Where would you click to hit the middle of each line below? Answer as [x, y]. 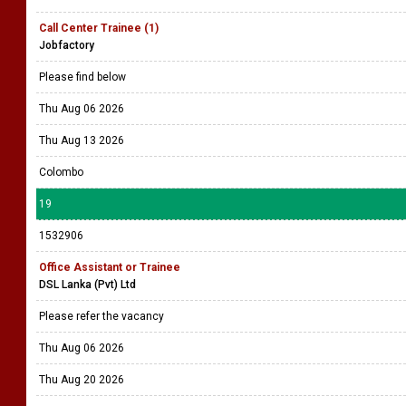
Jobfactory [67, 45]
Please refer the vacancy [103, 316]
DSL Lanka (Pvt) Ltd [87, 285]
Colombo [61, 172]
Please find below [85, 77]
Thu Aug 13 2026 [82, 140]
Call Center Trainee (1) [99, 28]
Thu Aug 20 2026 [82, 380]
